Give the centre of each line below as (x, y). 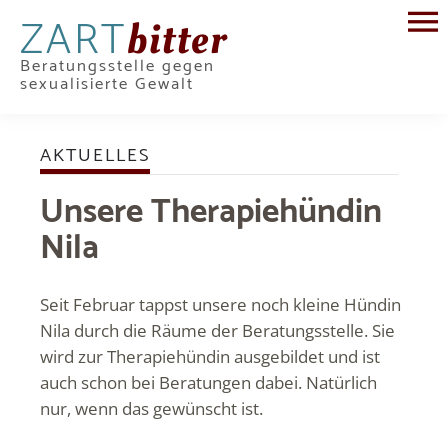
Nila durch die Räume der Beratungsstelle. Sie (217, 330)
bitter (177, 40)
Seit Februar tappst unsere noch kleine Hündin (220, 304)
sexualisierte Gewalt (107, 84)
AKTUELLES (95, 156)
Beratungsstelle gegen (117, 66)
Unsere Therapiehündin (211, 212)
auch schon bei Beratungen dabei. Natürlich (208, 382)
